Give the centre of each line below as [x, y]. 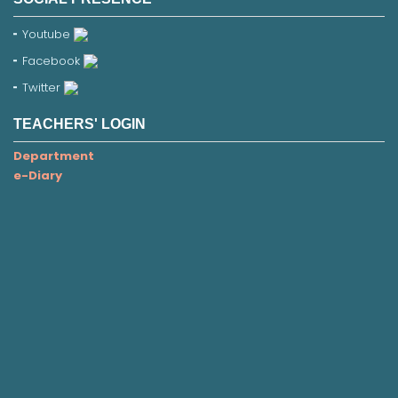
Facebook [53, 60]
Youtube [48, 34]
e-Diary [38, 175]
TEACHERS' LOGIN [80, 123]
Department [54, 155]
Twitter [43, 87]
